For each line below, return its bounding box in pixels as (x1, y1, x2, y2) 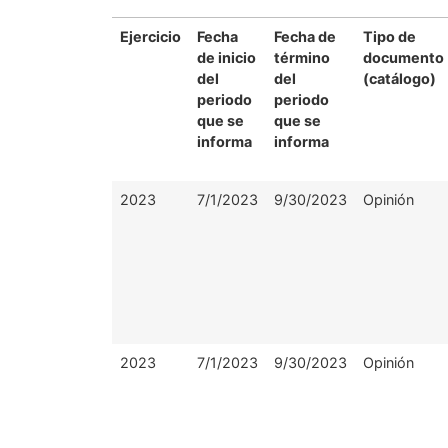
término (274, 49, 330, 66)
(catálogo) (363, 70, 436, 87)
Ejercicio (120, 28, 181, 45)
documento (363, 49, 444, 66)
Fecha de (274, 28, 336, 45)
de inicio (197, 49, 256, 66)
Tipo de (363, 28, 416, 45)
